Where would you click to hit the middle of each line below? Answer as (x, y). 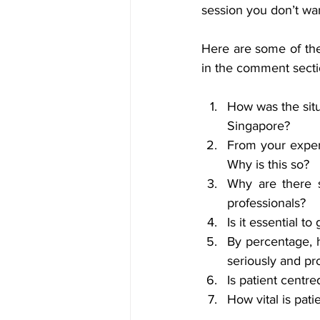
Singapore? (260, 126)
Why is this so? (268, 164)
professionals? (268, 203)
